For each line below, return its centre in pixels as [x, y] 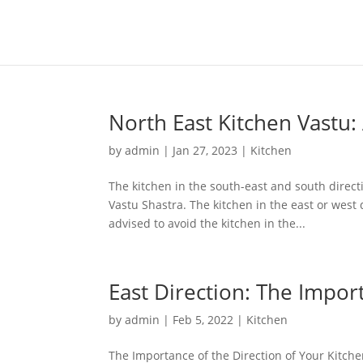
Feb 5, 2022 [203, 320]
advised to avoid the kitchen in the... [207, 223]
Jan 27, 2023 [205, 150]
